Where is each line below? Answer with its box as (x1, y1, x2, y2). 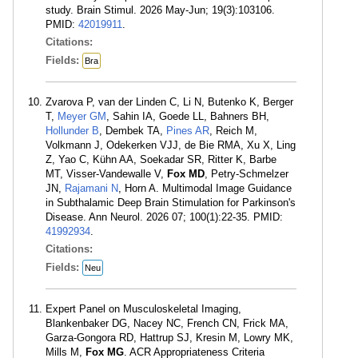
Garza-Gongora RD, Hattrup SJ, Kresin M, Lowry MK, (46, 332, 293, 344)
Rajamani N (65, 182, 118, 194)
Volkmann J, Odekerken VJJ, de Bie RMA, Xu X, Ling (46, 139, 296, 151)
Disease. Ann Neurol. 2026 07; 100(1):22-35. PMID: (46, 211, 283, 223)
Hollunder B (46, 125, 99, 137)
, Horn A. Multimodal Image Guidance (118, 182, 292, 194)
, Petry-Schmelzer (205, 168, 288, 180)
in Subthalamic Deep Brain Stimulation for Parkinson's (46, 197, 296, 209)
